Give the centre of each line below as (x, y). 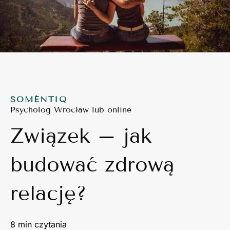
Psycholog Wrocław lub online (71, 109)
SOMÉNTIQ (39, 99)
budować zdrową (92, 164)
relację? (49, 193)
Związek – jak (81, 136)
